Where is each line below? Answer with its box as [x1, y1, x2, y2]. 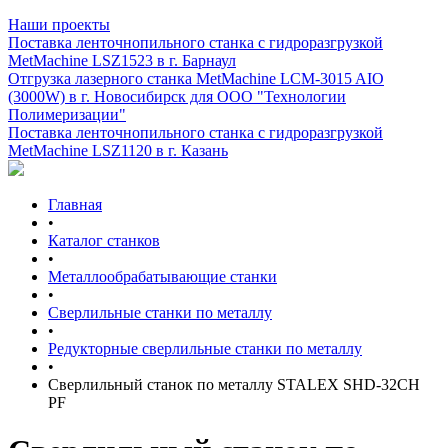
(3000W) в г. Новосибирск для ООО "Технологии [8, 88, 346, 105]
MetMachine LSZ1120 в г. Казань [8, 142, 228, 159]
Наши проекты [8, 16, 110, 33]
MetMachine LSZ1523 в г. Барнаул [8, 52, 236, 69]
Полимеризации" [8, 106, 126, 123]
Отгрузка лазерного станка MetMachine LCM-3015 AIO [8, 70, 384, 87]
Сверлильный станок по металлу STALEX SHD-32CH [48, 376, 420, 393]
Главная [48, 196, 102, 213]
